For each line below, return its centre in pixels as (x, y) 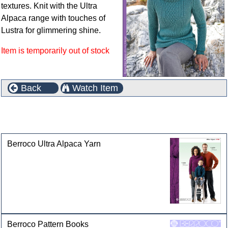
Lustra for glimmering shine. (51, 30)
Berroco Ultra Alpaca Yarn (54, 144)
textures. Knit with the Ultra (49, 6)
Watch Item (95, 88)
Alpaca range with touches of (53, 18)
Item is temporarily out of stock (55, 51)
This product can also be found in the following (98, 111)
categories (25, 124)
